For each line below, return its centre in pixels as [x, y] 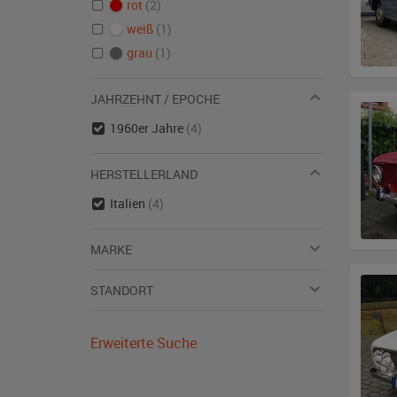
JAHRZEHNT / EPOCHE [155, 99]
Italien [128, 203]
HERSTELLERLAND [144, 174]
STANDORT [122, 290]
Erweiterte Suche [144, 343]
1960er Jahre [148, 128]
